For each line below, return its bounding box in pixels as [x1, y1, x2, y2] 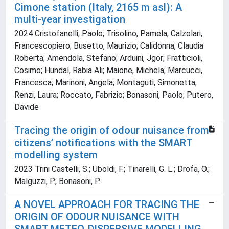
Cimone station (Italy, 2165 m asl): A [14, 1, 182, 14]
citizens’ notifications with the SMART [14, 136, 192, 149]
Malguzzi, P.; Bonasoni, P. [14, 176, 100, 187]
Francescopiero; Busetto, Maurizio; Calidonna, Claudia [14, 41, 203, 51]
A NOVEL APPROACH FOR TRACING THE [14, 198, 199, 211]
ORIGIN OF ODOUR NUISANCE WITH [14, 211, 179, 223]
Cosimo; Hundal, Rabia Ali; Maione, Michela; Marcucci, [14, 65, 202, 76]
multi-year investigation [14, 13, 125, 26]
